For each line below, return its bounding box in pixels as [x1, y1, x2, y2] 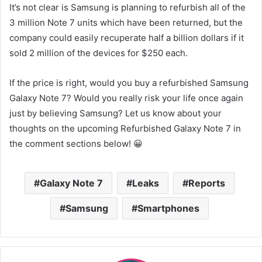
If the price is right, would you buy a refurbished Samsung [9, 77, 249, 88]
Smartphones [137, 202, 199, 214]
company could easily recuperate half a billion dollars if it [9, 32, 244, 43]
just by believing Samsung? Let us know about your [9, 107, 222, 119]
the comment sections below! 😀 [9, 137, 143, 149]
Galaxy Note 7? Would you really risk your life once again [9, 92, 243, 104]
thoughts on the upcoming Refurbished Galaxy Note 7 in [9, 122, 241, 134]
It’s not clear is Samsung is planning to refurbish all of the [9, 1, 246, 13]
